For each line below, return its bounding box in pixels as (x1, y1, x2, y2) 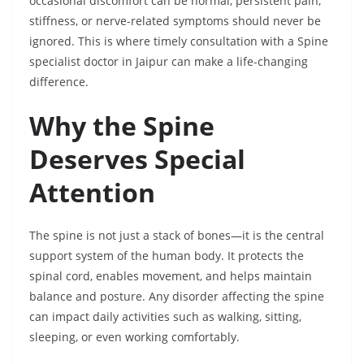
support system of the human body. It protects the (29, 248, 304, 264)
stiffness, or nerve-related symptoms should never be (29, 13, 321, 29)
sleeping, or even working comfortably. (29, 329, 240, 345)
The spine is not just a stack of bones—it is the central (29, 227, 324, 244)
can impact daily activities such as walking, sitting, (29, 309, 301, 325)
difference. (29, 74, 89, 90)
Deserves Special (29, 141, 245, 177)
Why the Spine (29, 108, 214, 144)
